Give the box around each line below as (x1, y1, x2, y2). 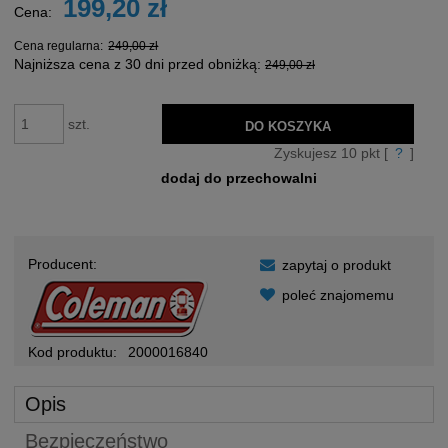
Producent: (28, 255, 97, 272)
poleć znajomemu (282, 286, 394, 303)
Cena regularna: (14, 38, 106, 53)
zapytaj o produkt (282, 256, 391, 273)
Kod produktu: (28, 343, 117, 360)
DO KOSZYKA (245, 118, 332, 134)
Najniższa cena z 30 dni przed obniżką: (14, 55, 265, 72)
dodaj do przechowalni (161, 169, 317, 186)
